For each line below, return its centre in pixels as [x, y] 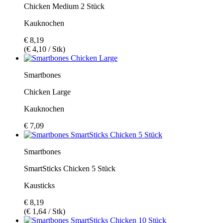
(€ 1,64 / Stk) [45, 211]
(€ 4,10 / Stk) [45, 49]
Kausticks [39, 185]
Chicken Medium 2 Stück [64, 6]
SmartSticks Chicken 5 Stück [70, 168]
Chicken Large [47, 92]
